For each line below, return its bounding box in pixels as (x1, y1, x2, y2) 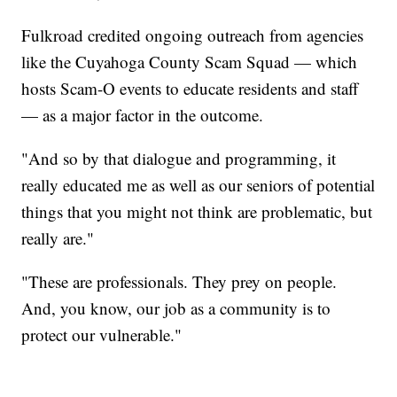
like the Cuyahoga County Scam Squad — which (21, 51, 358, 74)
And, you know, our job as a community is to (21, 297, 331, 320)
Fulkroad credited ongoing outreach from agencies (21, 24, 364, 47)
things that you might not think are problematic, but (21, 200, 373, 223)
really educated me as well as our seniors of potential (21, 174, 376, 197)
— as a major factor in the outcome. (21, 104, 264, 127)
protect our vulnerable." (21, 323, 183, 346)
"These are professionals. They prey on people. (21, 270, 338, 293)
